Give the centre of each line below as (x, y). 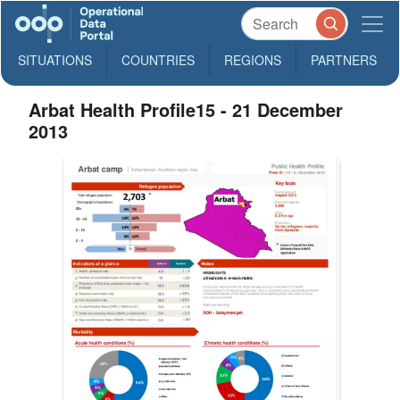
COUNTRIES (158, 60)
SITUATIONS (55, 60)
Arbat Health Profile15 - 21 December (186, 109)
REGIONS (253, 60)
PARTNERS (344, 60)
